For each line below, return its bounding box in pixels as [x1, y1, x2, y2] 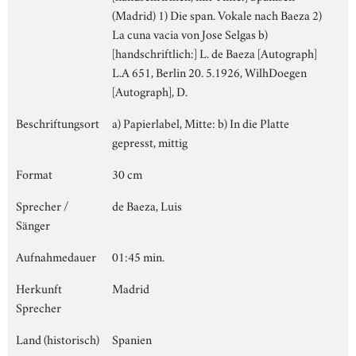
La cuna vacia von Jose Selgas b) [112, 24, 268, 42]
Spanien [112, 329, 152, 347]
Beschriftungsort [16, 113, 99, 131]
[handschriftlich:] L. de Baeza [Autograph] [112, 43, 317, 61]
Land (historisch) [16, 329, 99, 347]
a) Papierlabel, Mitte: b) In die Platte [112, 113, 289, 131]
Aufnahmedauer [16, 246, 96, 265]
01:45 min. [112, 246, 164, 265]
